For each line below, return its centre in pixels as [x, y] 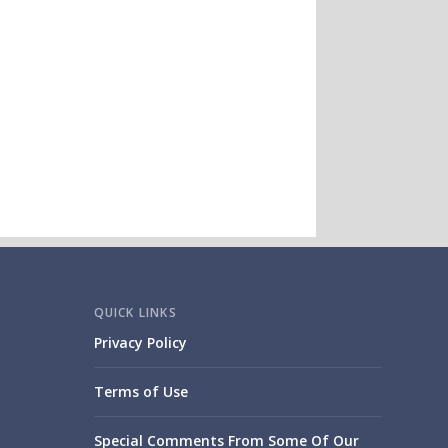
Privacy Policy [140, 343]
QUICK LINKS [135, 313]
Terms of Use [140, 392]
